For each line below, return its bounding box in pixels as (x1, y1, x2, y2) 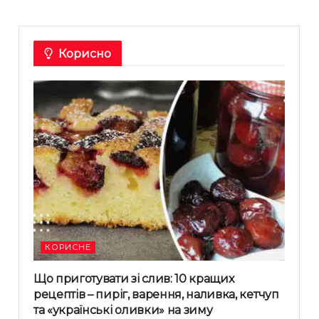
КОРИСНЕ (45, 241, 91, 252)
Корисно (58, 47, 111, 61)
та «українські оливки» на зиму (33, 303, 213, 317)
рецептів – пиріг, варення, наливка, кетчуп (33, 287, 279, 301)
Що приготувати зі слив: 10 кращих (33, 271, 234, 286)
